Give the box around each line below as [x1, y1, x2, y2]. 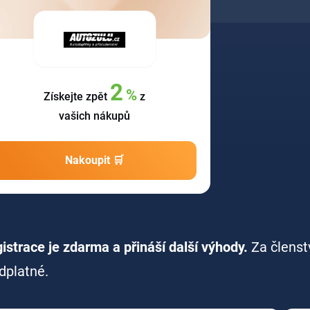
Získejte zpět [44, 89, 110, 103]
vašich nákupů [59, 109, 130, 122]
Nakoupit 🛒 [65, 153, 124, 167]
